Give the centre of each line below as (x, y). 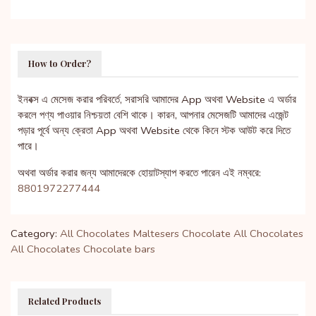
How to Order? (60, 63)
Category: (34, 233)
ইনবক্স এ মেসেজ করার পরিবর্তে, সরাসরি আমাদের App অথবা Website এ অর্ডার (157, 99)
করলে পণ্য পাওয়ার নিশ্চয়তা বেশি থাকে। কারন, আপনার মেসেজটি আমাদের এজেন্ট (153, 115)
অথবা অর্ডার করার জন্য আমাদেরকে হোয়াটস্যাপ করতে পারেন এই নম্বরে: (139, 172)
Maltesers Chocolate (182, 233)
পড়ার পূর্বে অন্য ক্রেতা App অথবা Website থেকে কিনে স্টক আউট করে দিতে (154, 130)
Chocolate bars (119, 249)
